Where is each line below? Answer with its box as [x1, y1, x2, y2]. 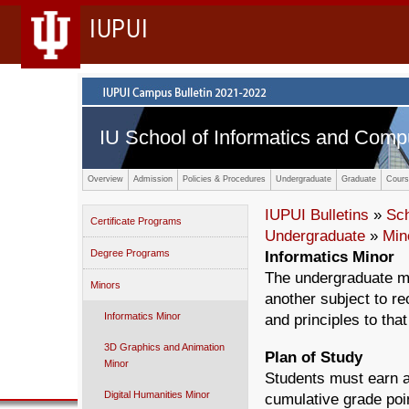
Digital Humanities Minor [104, 389, 210, 400]
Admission [133, 174, 173, 184]
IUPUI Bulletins [265, 206, 369, 224]
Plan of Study [265, 349, 362, 366]
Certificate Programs [90, 215, 182, 226]
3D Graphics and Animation [104, 341, 225, 352]
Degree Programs [90, 247, 170, 258]
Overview [88, 174, 123, 184]
